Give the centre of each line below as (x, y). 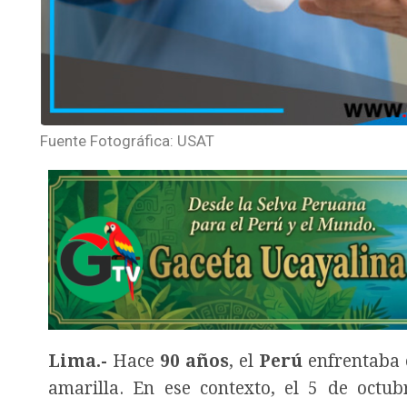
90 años (194, 362)
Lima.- (78, 362)
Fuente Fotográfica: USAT (127, 140)
